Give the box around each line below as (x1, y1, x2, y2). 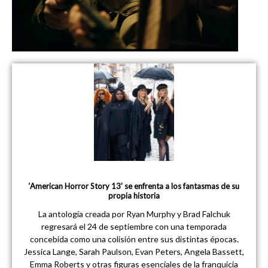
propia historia (108, 191, 160, 201)
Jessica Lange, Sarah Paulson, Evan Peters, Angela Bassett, (24, 246, 244, 257)
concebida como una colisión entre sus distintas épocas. (29, 234, 239, 245)
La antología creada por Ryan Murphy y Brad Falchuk (38, 209, 230, 220)
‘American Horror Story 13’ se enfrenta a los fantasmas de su (29, 181, 239, 191)
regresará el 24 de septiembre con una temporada (41, 221, 227, 232)
